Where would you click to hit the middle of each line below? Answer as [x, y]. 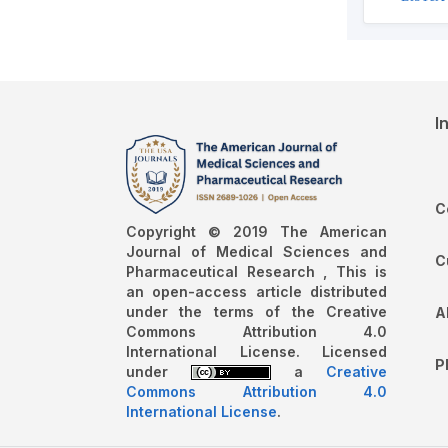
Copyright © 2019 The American [256, 231]
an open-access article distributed [256, 291]
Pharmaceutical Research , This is [256, 271]
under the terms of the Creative [256, 311]
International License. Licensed [256, 351]
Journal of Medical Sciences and [256, 251]
